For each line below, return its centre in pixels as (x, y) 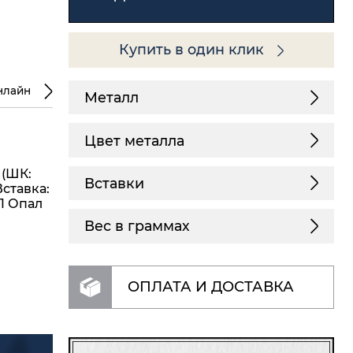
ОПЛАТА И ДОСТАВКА (210, 287)
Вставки (114, 183)
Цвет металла (134, 140)
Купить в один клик (194, 50)
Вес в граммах (137, 226)
